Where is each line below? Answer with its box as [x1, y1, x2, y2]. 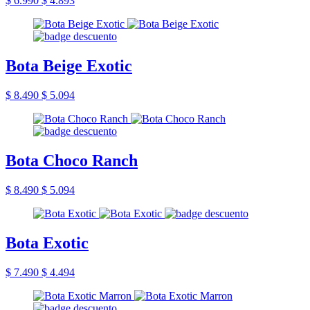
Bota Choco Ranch [6, 151, 138, 170]
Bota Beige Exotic [6, 57, 132, 75]
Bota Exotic [6, 233, 89, 252]
